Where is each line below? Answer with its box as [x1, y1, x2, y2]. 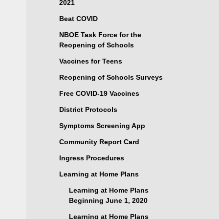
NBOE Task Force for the [59, 31, 141, 39]
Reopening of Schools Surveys [59, 73, 163, 81]
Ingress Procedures [59, 154, 124, 162]
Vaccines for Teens [59, 57, 122, 65]
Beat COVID [59, 15, 98, 22]
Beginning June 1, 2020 [68, 197, 148, 204]
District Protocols [59, 106, 117, 113]
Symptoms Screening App [59, 122, 145, 130]
